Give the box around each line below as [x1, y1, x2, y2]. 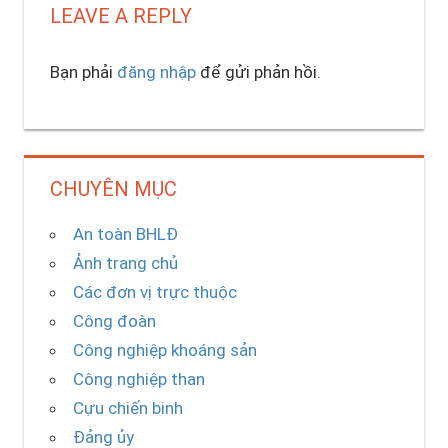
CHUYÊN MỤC [49, 176, 177, 201]
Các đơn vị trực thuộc [72, 281, 237, 302]
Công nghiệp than [72, 368, 205, 389]
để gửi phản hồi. [195, 61, 321, 82]
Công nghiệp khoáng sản [72, 339, 257, 360]
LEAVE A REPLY [49, 4, 192, 29]
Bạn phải [49, 61, 117, 82]
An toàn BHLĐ [72, 223, 178, 244]
